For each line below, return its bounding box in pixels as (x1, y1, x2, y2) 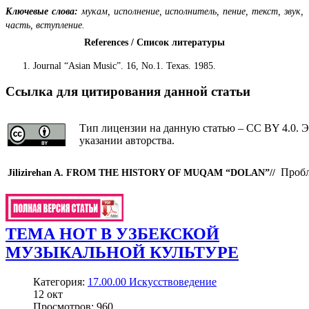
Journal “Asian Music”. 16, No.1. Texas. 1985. (33, 60, 216, 71)
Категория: (33, 275, 88, 288)
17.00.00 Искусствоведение (88, 275, 217, 288)
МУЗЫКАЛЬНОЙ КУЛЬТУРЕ (6, 243, 239, 261)
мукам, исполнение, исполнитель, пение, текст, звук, (77, 6, 304, 17)
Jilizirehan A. (8, 168, 66, 178)
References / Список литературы (84, 37, 225, 48)
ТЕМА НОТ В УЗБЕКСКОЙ (6, 224, 219, 243)
